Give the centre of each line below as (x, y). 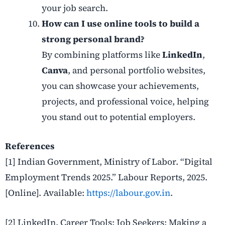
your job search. (75, 8)
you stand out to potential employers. (118, 117)
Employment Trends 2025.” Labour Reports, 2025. (106, 177)
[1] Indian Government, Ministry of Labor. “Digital (109, 161)
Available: (65, 193)
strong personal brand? (93, 39)
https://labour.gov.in (128, 193)
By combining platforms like (102, 55)
